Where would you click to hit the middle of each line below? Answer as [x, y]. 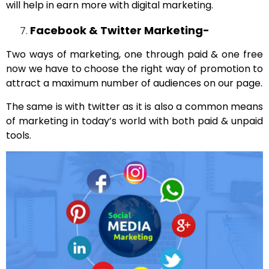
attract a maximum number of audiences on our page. [134, 83]
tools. [19, 135]
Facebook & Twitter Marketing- [120, 31]
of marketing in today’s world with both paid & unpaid [134, 121]
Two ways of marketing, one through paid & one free [134, 55]
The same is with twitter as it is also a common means [134, 106]
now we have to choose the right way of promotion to [134, 69]
